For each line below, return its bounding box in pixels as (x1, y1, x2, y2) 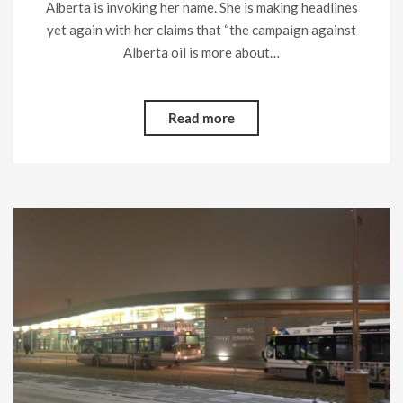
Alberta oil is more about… (123, 44, 280, 61)
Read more (168, 110, 235, 127)
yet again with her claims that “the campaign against (47, 22, 356, 39)
